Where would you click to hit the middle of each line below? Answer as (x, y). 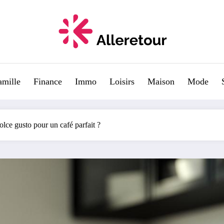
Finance (48, 81)
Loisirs (122, 81)
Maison (161, 81)
